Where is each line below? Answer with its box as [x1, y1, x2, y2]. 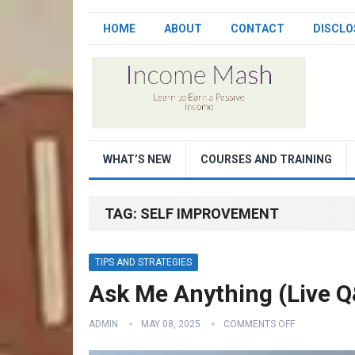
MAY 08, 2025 [141, 319, 200, 330]
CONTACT [231, 22, 284, 35]
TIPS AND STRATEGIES [95, 257, 192, 268]
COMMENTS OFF [223, 319, 295, 330]
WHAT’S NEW [103, 153, 171, 166]
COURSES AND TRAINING [200, 153, 332, 166]
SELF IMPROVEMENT [140, 205, 279, 222]
